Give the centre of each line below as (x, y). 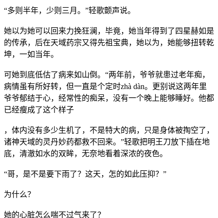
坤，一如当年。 (31, 54)
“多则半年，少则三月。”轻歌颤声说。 (70, 10)
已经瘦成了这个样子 (39, 109)
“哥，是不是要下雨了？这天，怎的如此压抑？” (85, 174)
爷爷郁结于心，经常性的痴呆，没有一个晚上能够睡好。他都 (109, 98)
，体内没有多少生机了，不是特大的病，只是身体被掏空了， (109, 130)
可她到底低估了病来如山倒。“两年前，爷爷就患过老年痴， (107, 74)
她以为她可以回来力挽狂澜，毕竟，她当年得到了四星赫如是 (109, 31)
